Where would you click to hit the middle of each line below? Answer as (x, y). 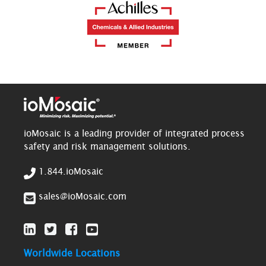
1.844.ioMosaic (71, 172)
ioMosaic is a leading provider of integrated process (134, 134)
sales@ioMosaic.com (83, 197)
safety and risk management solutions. (107, 147)
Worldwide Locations (72, 253)
